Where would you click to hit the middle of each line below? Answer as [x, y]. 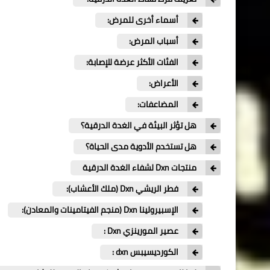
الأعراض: [164, 83]
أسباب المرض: [154, 41]
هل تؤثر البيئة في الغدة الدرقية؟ [139, 125]
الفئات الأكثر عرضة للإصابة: [132, 62]
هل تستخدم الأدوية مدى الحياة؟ [141, 146]
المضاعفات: [158, 104]
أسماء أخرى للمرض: [143, 20]
